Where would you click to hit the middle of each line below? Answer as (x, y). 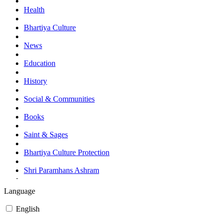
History (35, 81)
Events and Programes (59, 188)
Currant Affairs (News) (60, 206)
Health (34, 10)
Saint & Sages (46, 135)
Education (40, 63)
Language (20, 191)
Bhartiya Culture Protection (67, 152)
